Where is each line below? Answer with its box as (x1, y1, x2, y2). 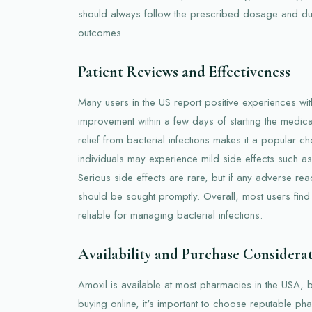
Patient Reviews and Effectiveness (78, 62, 290, 81)
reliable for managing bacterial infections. (78, 207, 263, 223)
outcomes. (78, 24, 124, 40)
